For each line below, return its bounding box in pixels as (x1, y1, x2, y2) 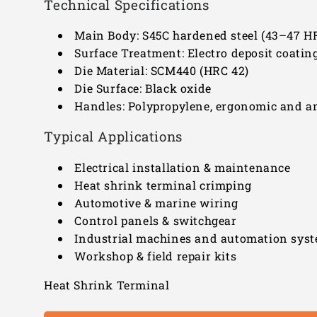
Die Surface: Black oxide (74, 81, 212, 96)
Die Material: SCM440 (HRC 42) (74, 63, 249, 79)
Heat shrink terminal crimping (74, 178, 252, 193)
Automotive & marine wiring (74, 195, 238, 211)
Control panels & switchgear (74, 213, 237, 229)
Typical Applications (44, 127, 183, 146)
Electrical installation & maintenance (74, 160, 291, 175)
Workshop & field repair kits (74, 248, 237, 264)
